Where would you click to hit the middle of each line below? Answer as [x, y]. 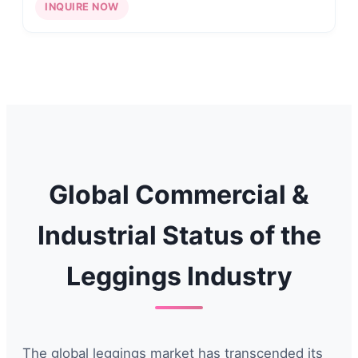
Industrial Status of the [179, 235]
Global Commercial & [179, 194]
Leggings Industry [179, 276]
